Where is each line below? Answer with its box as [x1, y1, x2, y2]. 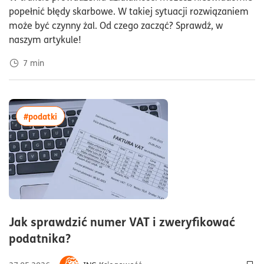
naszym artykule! [9, 33, 81, 47]
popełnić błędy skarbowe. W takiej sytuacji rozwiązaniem [9, 5, 249, 18]
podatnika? [9, 229, 71, 246]
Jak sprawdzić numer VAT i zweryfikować [9, 212, 235, 230]
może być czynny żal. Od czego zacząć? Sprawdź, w [9, 19, 223, 32]
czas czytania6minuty [70, 228, 192, 246]
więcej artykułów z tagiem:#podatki [57, 110, 194, 122]
